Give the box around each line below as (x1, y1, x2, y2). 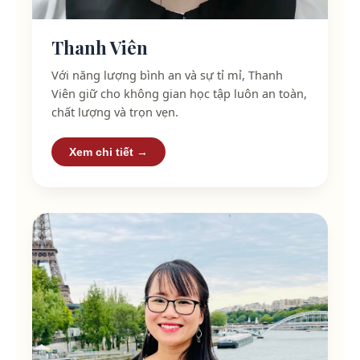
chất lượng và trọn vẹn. (51, 103, 178, 120)
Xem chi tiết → (69, 145, 148, 158)
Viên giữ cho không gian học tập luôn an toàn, (51, 84, 307, 101)
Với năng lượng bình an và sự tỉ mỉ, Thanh (51, 66, 283, 83)
